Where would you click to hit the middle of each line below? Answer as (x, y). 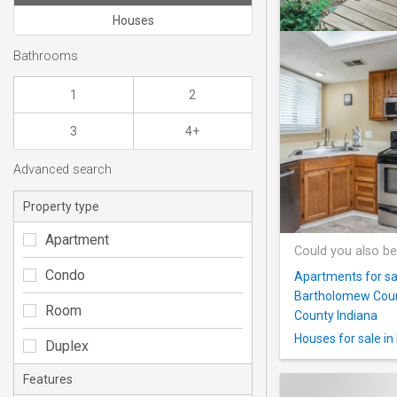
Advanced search (62, 170)
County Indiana (336, 315)
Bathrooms (46, 56)
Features (48, 379)
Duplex (67, 346)
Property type (61, 206)
